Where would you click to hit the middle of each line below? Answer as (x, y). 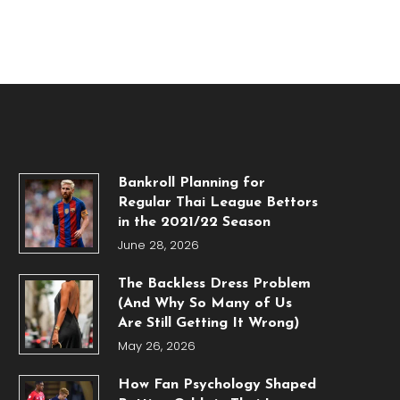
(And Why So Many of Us (204, 304)
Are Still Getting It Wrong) (208, 324)
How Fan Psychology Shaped (217, 385)
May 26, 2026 (156, 346)
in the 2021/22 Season (194, 223)
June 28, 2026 (158, 246)
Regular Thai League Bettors (217, 203)
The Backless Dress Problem (214, 284)
